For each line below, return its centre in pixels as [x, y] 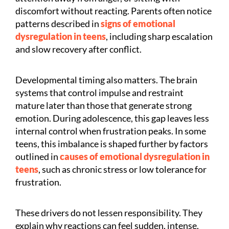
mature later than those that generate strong [104, 105]
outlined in [37, 156]
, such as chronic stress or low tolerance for [122, 169]
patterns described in [57, 23]
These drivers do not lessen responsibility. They [109, 212]
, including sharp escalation [159, 36]
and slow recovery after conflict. [78, 49]
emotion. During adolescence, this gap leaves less [112, 118]
